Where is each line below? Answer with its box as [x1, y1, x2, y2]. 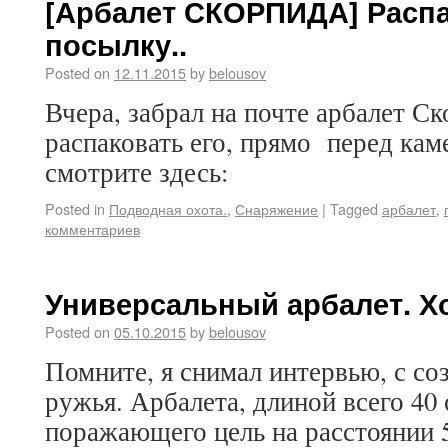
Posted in [45, 198, 105, 219]
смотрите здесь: [45, 154, 228, 190]
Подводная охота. [109, 198, 227, 219]
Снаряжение [235, 198, 318, 219]
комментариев [45, 218, 140, 239]
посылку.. [45, 23, 187, 65]
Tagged [330, 198, 378, 219]
